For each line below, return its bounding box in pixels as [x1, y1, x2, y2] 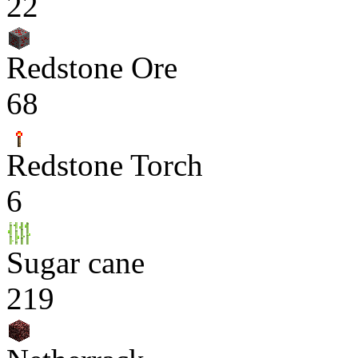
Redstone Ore [6, 50, 177, 85]
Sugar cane [6, 245, 145, 280]
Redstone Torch [6, 148, 203, 182]
